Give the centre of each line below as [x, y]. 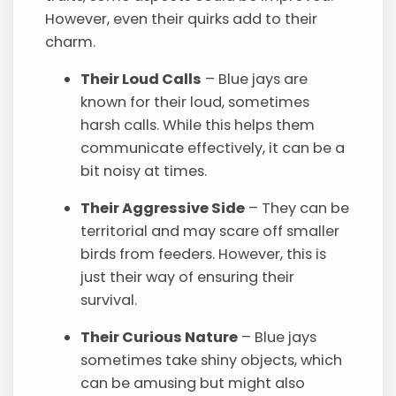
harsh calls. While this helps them [198, 125]
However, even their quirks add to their [182, 19]
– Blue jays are [255, 79]
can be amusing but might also [193, 383]
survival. [109, 300]
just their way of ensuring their [188, 277]
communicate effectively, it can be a [213, 148]
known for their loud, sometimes [195, 102]
